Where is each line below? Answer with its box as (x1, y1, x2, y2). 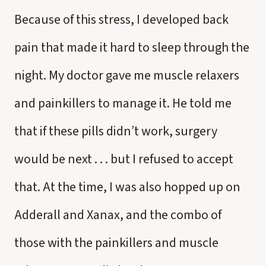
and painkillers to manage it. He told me (14, 94, 232, 113)
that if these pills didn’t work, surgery (14, 122, 217, 141)
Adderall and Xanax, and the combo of (14, 205, 221, 224)
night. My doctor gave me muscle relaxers (14, 66, 239, 85)
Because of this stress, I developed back (14, 10, 229, 29)
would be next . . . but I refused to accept (14, 150, 233, 169)
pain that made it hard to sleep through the (14, 38, 249, 57)
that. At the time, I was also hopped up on (14, 178, 240, 197)
